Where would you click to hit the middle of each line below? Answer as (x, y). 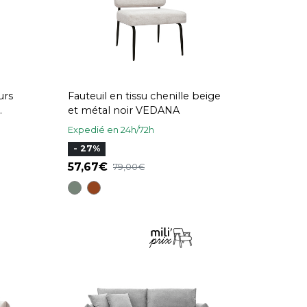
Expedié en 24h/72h (111, 130)
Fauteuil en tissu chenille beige (144, 96)
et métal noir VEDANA (124, 110)
